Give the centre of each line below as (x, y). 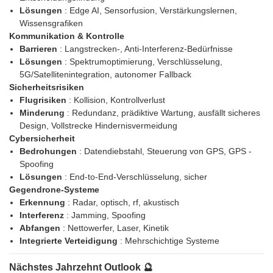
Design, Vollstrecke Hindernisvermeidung (98, 126)
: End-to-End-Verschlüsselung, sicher (136, 177)
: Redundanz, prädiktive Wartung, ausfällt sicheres (163, 113)
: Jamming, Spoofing (106, 215)
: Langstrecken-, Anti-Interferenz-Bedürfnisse (146, 49)
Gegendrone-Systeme (54, 190)
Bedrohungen (49, 151)
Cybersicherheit (42, 139)
